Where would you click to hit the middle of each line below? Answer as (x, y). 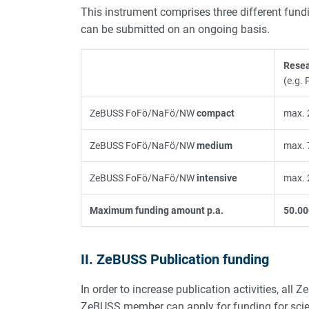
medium (215, 145)
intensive (217, 178)
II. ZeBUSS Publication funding (175, 259)
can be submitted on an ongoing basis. (175, 29)
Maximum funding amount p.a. (157, 210)
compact (216, 113)
